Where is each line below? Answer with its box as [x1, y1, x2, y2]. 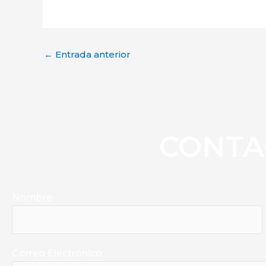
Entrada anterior [53, 49, 131, 61]
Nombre [12, 191, 52, 203]
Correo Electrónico [12, 248, 102, 259]
